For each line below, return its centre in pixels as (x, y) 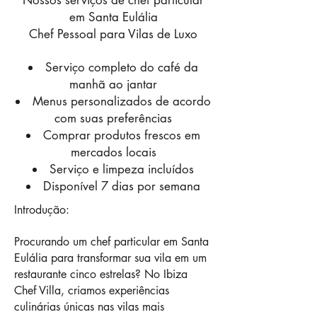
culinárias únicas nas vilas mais (89, 307)
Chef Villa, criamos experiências (92, 290)
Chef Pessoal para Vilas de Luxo (113, 34)
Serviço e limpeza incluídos (122, 169)
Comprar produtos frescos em (122, 135)
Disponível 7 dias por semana (122, 186)
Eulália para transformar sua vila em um (110, 258)
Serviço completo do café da (122, 67)
